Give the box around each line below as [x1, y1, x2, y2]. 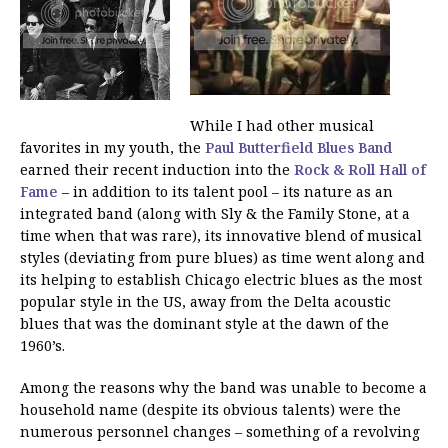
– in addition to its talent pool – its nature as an [58, 181, 393, 201]
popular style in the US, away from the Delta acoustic [20, 291, 391, 311]
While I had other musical [190, 115, 374, 135]
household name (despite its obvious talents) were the [20, 399, 401, 419]
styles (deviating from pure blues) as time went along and [20, 247, 425, 267]
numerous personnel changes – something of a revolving [20, 421, 420, 441]
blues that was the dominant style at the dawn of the [20, 313, 389, 333]
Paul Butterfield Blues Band [205, 137, 392, 157]
